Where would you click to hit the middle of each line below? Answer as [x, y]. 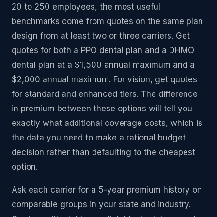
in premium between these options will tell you [102, 108]
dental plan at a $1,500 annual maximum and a [103, 65]
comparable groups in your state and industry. [101, 204]
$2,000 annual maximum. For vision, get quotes [104, 79]
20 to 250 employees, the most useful [86, 7]
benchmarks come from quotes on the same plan [107, 21]
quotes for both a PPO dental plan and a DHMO [103, 50]
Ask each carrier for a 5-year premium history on [107, 190]
